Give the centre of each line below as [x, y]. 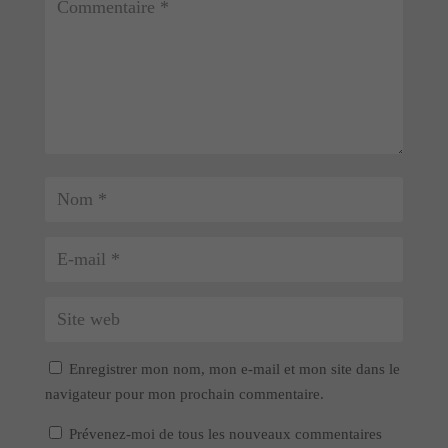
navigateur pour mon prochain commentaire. [184, 393]
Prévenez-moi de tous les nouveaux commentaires [225, 433]
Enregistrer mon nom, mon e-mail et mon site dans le [234, 368]
